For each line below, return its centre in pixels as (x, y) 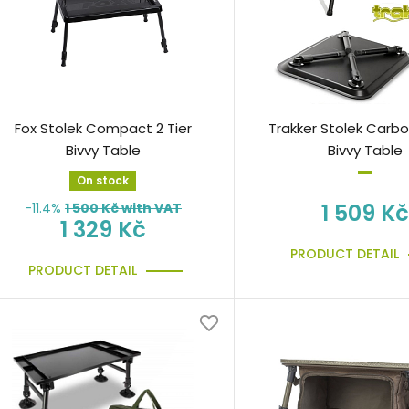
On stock (103, 181)
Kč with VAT (140, 209)
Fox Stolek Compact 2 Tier (103, 129)
